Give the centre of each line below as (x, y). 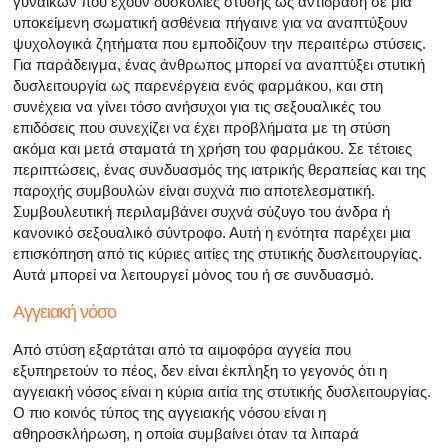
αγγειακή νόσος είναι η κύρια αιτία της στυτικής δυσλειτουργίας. (222, 391)
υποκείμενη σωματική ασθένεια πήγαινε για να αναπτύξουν (210, 22)
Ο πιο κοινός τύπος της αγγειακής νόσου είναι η (169, 412)
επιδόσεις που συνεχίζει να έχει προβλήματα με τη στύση (201, 127)
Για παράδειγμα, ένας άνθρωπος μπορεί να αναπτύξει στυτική (219, 64)
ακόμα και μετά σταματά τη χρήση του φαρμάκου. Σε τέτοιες (212, 148)
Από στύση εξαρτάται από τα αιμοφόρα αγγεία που (182, 349)
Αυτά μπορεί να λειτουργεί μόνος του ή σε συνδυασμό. (193, 274)
